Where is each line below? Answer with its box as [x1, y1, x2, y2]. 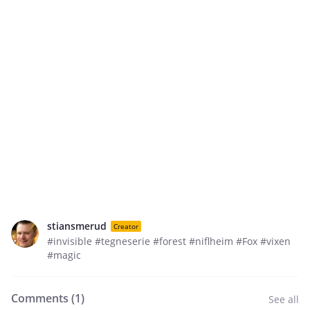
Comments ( [11, 291, 75, 306]
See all [268, 293, 299, 306]
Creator [113, 221, 138, 231]
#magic [47, 248, 81, 262]
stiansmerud [47, 219, 107, 232]
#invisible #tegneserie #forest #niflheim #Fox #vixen [47, 235, 291, 248]
